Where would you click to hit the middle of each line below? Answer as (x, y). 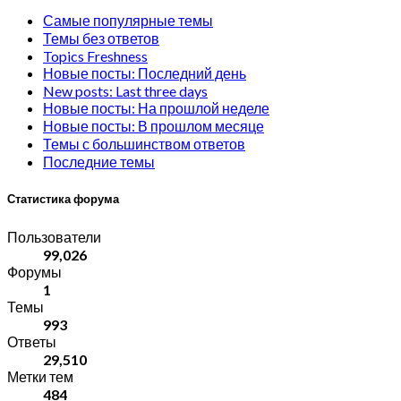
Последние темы (99, 161)
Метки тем (40, 377)
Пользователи (54, 237)
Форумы (34, 272)
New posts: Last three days (125, 90)
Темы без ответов (101, 38)
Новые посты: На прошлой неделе (156, 107)
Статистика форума (63, 199)
